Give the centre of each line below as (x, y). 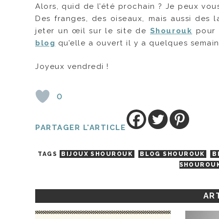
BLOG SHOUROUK (172, 154)
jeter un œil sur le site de (93, 31)
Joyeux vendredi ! (72, 67)
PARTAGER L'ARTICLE (81, 128)
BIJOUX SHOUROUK (97, 154)
